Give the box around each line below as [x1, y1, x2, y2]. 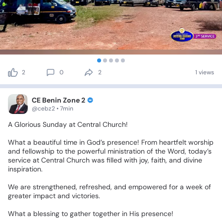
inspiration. [8, 165, 43, 174]
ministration [108, 147, 145, 156]
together [93, 209, 120, 219]
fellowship [22, 147, 55, 156]
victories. [72, 191, 100, 201]
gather [70, 209, 91, 219]
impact [33, 191, 55, 201]
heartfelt [159, 138, 186, 147]
